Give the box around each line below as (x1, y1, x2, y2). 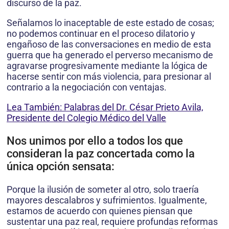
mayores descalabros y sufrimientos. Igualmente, (7, 195, 207, 206)
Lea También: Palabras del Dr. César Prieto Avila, (7, 102, 203, 113)
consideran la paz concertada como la (7, 147, 195, 161)
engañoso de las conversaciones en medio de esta (7, 39, 211, 50)
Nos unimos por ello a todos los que (7, 134, 183, 148)
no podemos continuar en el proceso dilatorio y (7, 28, 195, 39)
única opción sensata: (7, 160, 114, 173)
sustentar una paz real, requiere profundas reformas (7, 216, 218, 227)
